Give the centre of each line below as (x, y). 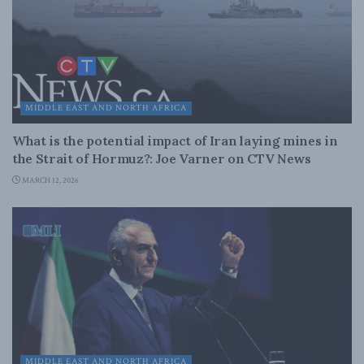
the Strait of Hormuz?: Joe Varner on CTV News (162, 158)
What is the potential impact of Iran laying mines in (175, 141)
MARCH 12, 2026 (50, 181)
